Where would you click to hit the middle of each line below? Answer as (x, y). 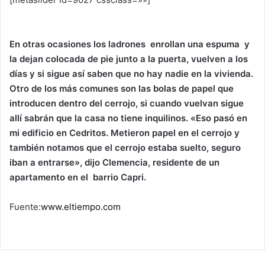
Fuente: (25, 206)
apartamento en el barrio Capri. (79, 177)
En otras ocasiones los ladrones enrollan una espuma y (130, 44)
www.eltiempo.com (81, 206)
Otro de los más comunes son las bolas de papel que (122, 88)
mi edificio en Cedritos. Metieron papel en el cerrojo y (125, 132)
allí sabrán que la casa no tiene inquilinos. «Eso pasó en (128, 118)
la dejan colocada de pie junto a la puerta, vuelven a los (129, 59)
